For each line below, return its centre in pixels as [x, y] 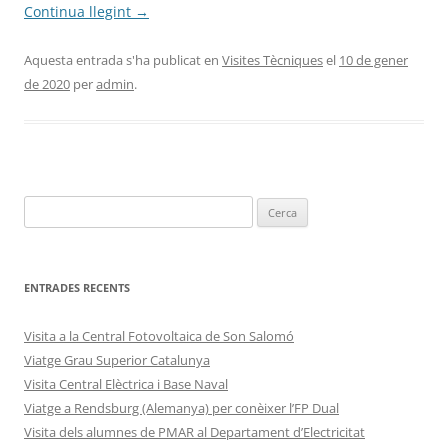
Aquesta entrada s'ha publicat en [123, 60]
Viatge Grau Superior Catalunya [117, 360]
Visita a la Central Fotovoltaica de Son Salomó [159, 336]
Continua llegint [79, 12]
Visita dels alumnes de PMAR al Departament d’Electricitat [194, 432]
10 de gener [373, 60]
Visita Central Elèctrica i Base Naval [126, 384]
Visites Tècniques [272, 60]
